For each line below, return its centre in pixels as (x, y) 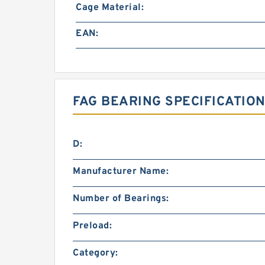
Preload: (92, 226)
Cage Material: (110, 7)
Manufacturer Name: (121, 171)
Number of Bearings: (121, 198)
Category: (96, 253)
